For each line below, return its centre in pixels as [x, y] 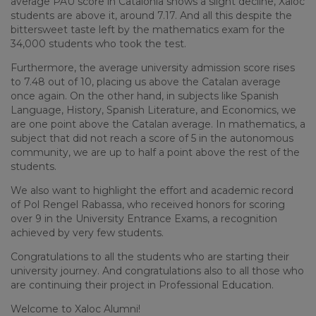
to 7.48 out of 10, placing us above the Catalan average [146, 82]
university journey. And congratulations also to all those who [157, 271]
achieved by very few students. [87, 233]
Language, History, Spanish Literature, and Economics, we [153, 110]
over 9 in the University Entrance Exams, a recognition [144, 219]
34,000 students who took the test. [98, 44]
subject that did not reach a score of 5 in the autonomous [152, 139]
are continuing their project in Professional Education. [142, 285]
